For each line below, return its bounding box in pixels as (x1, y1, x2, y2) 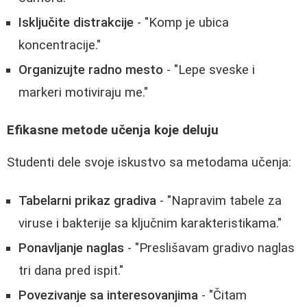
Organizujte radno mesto (19, 62, 163, 78)
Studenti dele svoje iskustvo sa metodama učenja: (7, 154, 291, 170)
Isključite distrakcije (19, 15, 134, 31)
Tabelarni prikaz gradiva (19, 193, 156, 209)
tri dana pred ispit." (19, 263, 123, 279)
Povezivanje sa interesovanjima (19, 288, 198, 304)
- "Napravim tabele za (156, 193, 282, 209)
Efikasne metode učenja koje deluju (7, 122, 219, 138)
